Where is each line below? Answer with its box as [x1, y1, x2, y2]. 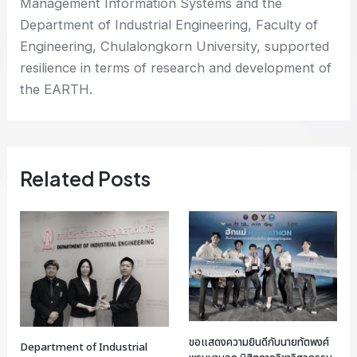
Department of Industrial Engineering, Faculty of [20, 17, 319, 33]
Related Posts [20, 166, 151, 191]
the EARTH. [20, 81, 93, 98]
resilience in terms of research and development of [20, 60, 332, 76]
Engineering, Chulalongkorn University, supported [20, 38, 330, 55]
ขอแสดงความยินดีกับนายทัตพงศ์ [188, 334, 329, 351]
